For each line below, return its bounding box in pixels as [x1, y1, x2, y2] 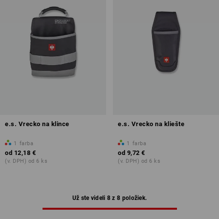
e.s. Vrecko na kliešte [118, 120, 184, 128]
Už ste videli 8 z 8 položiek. [72, 195, 147, 202]
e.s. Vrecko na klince [5, 120, 69, 128]
